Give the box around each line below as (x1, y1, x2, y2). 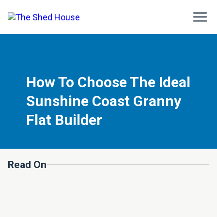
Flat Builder (26, 111, 102, 128)
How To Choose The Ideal (26, 74, 190, 91)
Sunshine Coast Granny (26, 93, 181, 109)
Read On (8, 158, 46, 170)
